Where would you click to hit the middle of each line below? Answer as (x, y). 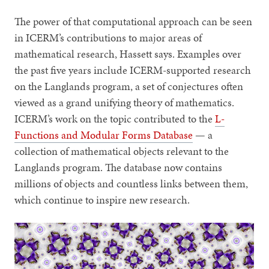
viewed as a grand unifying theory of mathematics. (125, 102)
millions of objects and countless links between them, (131, 183)
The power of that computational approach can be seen (134, 21)
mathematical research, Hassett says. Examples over (128, 53)
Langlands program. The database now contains (119, 167)
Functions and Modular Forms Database (104, 134)
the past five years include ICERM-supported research (133, 70)
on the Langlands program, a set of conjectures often (129, 86)
